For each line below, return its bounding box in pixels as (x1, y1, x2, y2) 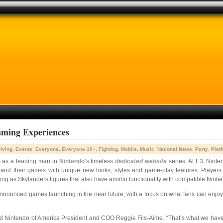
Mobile (121, 146, 137, 152)
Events (15, 146, 32, 152)
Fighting (99, 146, 118, 152)
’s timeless (84, 158, 115, 165)
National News (157, 146, 192, 152)
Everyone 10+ (62, 146, 96, 152)
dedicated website (115, 158, 167, 165)
